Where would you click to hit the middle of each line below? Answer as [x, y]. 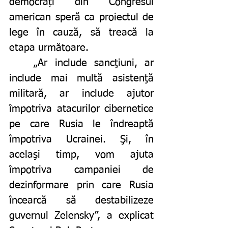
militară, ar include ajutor [81, 94]
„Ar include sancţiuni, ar [22, 63]
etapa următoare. [50, 48]
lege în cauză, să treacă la [81, 33]
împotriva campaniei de [81, 170]
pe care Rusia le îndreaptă [81, 124]
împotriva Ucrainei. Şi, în [81, 140]
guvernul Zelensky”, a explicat [81, 216]
